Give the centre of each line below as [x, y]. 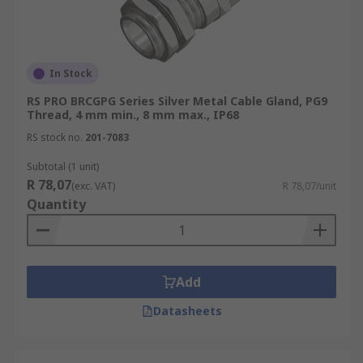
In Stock [71, 73]
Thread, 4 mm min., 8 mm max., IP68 [133, 115]
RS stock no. [55, 137]
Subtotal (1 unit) [63, 167]
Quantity [56, 204]
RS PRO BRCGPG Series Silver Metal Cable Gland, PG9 [177, 101]
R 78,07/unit [310, 186]
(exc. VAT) [93, 186]
